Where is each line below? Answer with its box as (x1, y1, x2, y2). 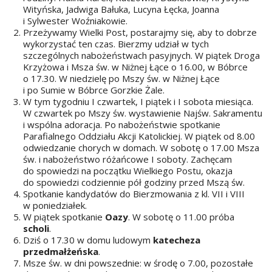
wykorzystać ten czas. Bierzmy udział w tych (22, 38, 209, 50)
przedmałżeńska (22, 245, 98, 257)
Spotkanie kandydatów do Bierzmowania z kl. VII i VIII (22, 188, 245, 200)
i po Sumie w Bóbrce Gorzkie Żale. (22, 84, 165, 96)
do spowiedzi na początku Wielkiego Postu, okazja (22, 165, 233, 177)
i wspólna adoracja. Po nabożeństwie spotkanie (22, 118, 220, 131)
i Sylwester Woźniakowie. (22, 15, 127, 27)
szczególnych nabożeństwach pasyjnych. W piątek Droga (22, 49, 260, 61)
